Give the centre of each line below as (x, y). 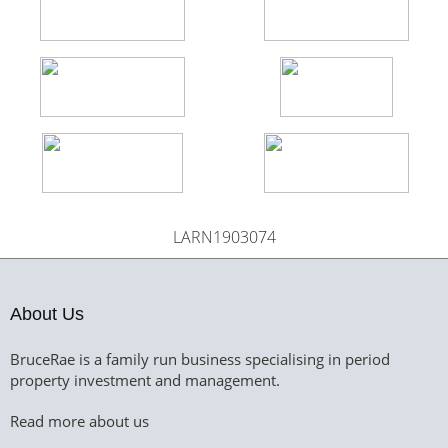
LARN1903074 (224, 237)
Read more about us (79, 421)
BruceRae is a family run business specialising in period (200, 359)
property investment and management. (145, 380)
